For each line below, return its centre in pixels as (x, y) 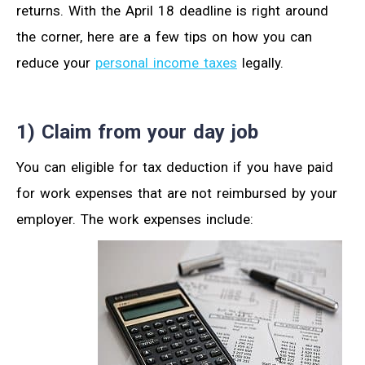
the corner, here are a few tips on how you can (164, 36)
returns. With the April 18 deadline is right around (172, 10)
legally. (260, 62)
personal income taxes (166, 62)
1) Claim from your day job (137, 132)
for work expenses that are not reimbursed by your (177, 193)
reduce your (56, 62)
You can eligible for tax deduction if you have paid (175, 167)
